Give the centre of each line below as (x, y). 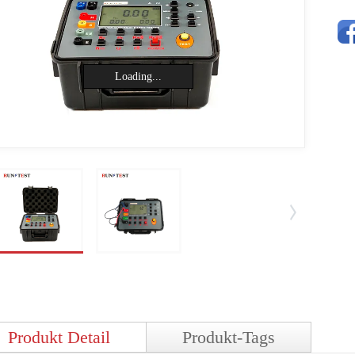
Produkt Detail (59, 337)
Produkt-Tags (229, 337)
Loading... (138, 77)
